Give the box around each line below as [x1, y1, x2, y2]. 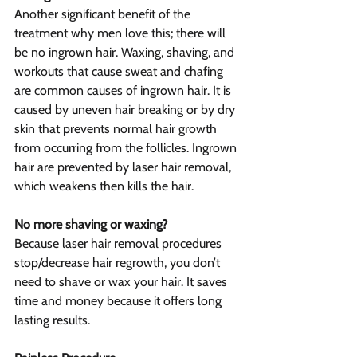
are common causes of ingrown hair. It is [14, 83, 234, 99]
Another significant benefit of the [14, 6, 194, 22]
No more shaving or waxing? [14, 217, 167, 233]
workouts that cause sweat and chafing [14, 64, 226, 80]
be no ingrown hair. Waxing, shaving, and [14, 45, 237, 61]
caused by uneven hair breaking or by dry [14, 102, 238, 118]
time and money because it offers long [14, 293, 225, 309]
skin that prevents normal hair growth [14, 121, 220, 137]
